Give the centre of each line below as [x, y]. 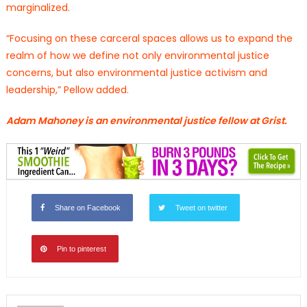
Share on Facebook [87, 207]
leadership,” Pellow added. [67, 89]
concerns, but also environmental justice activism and [136, 72]
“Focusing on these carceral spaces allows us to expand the [149, 38]
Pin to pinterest [81, 248]
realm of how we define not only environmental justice [137, 55]
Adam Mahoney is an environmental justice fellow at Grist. [146, 120]
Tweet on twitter [201, 207]
